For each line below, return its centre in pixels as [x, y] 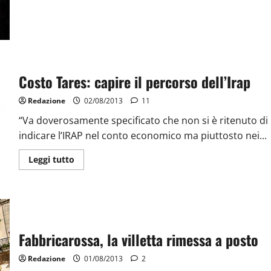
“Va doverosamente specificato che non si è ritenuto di [143, 120]
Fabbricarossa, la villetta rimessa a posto [138, 239]
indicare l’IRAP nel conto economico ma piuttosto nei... [142, 135]
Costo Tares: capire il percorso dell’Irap [134, 81]
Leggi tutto [51, 159]
